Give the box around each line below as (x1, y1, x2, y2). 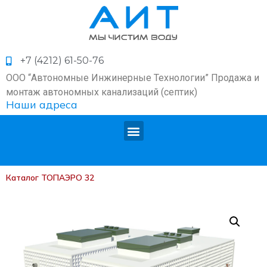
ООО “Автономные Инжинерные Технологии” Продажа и (6, 72, 259, 84)
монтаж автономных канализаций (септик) (6, 86, 197, 98)
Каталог (6, 172, 39, 183)
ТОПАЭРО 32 (41, 172, 94, 183)
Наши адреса (6, 98, 77, 112)
